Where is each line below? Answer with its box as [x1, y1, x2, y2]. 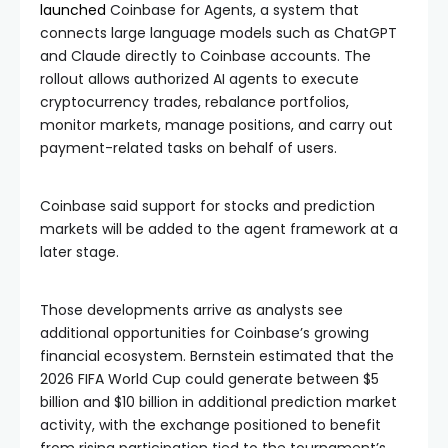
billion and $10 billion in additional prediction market [40, 392, 397, 412]
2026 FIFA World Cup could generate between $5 [40, 369, 379, 389]
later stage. [40, 242, 119, 262]
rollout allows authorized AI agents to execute [40, 69, 359, 89]
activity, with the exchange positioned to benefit [40, 415, 381, 435]
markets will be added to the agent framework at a [40, 219, 398, 239]
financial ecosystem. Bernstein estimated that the [40, 346, 394, 366]
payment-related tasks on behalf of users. [40, 138, 337, 158]
